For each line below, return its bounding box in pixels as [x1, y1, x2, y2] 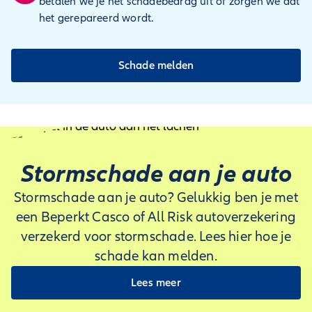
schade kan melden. [95, 248, 217, 265]
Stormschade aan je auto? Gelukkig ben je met [14, 189, 298, 206]
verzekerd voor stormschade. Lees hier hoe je [20, 228, 292, 245]
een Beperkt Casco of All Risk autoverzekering [15, 209, 296, 226]
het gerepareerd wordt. [39, 11, 154, 25]
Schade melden [118, 58, 194, 72]
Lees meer [131, 276, 181, 290]
